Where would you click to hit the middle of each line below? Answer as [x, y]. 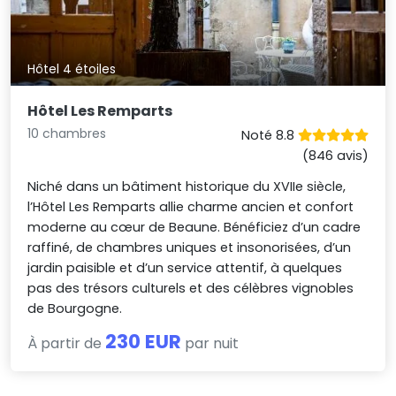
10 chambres [67, 134]
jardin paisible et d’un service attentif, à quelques [185, 268]
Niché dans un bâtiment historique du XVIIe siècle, [187, 187]
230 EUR [144, 342]
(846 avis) [335, 156]
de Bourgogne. [75, 309]
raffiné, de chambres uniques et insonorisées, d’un [190, 248]
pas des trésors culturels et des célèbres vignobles [191, 289]
